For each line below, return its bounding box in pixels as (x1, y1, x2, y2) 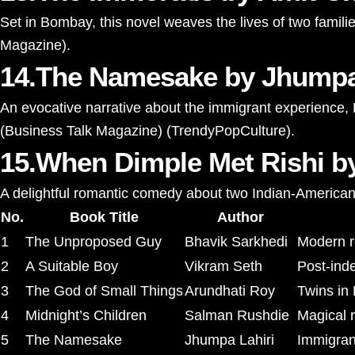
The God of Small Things (25, 283, 183, 299)
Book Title (70, 209, 139, 225)
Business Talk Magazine (5, 123, 158, 139)
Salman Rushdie (185, 307, 289, 323)
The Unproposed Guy (25, 234, 162, 250)
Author (216, 209, 264, 225)
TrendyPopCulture (171, 123, 286, 139)
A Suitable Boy (25, 258, 118, 274)
